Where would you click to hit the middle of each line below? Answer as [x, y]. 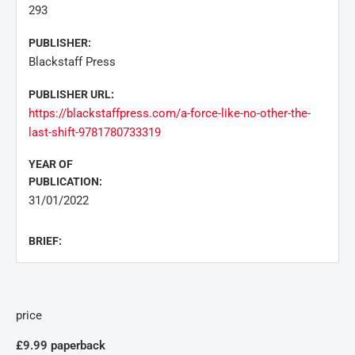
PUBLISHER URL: [71, 94]
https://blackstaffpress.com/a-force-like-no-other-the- [170, 113]
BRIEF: [45, 241]
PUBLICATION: [65, 181]
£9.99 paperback [61, 345]
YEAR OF [51, 164]
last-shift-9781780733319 [95, 132]
